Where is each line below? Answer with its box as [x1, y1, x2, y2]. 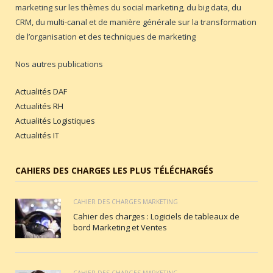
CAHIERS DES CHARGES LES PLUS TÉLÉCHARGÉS [15, 164, 213, 176]
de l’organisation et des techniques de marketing [15, 30, 196, 42]
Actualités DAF [15, 85, 67, 97]
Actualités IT [15, 129, 59, 141]
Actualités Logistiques [15, 115, 95, 126]
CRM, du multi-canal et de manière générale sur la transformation [15, 16, 257, 27]
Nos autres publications [15, 58, 103, 69]
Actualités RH [15, 100, 63, 112]
